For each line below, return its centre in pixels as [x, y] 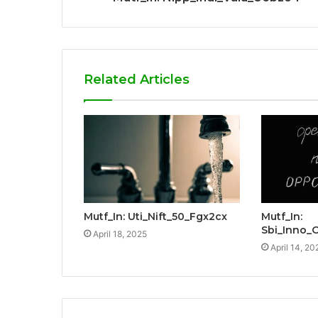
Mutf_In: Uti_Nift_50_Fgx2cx [155, 216]
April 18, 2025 [120, 234]
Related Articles [137, 79]
